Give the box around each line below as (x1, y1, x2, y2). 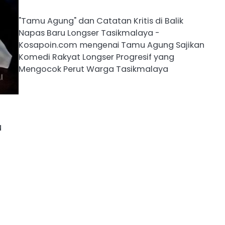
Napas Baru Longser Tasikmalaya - (18, 27, 160, 39)
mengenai (77, 39, 121, 51)
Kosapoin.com (18, 39, 77, 51)
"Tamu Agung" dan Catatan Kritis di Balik (18, 15, 183, 27)
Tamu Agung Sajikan (121, 39, 204, 51)
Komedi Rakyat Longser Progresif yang (18, 51, 174, 63)
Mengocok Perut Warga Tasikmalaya (18, 63, 168, 75)
